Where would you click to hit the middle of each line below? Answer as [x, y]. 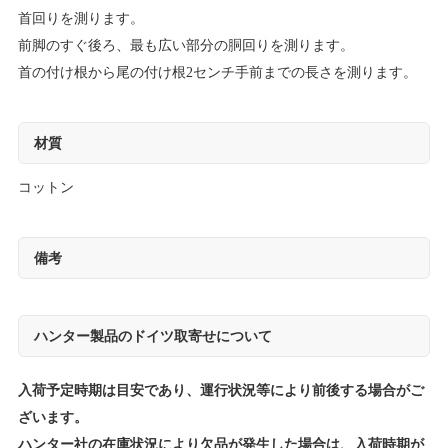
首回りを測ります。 [80, 19]
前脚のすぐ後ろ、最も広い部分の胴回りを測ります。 [185, 46]
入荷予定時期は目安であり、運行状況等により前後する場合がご [220, 391]
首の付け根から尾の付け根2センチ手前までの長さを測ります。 [217, 73]
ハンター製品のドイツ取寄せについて [152, 337]
